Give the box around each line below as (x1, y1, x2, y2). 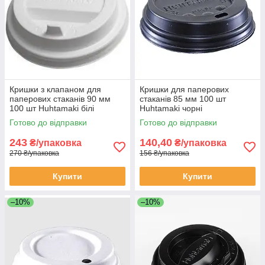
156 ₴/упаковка (140, 149, 189, 157)
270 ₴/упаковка (9, 149, 59, 157)
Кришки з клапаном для (9, 85, 101, 94)
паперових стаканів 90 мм (9, 94, 111, 104)
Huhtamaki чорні (140, 104, 202, 113)
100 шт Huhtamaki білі (9, 104, 94, 113)
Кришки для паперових (140, 85, 229, 94)
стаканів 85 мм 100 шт (140, 94, 226, 104)
